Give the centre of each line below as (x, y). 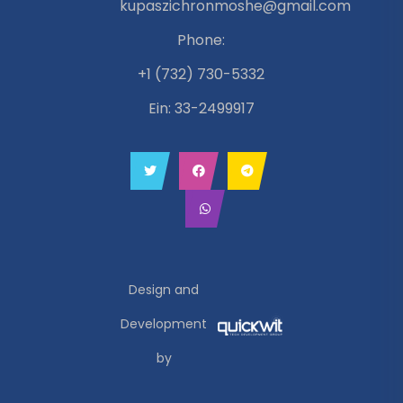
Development (164, 324)
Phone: (201, 40)
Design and (164, 290)
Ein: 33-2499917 (201, 109)
